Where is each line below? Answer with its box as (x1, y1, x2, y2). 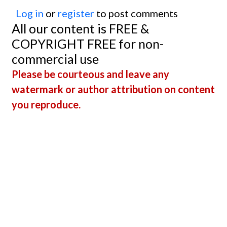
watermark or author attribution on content (12, 83, 215, 95)
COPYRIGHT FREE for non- (12, 35, 164, 51)
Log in (16, 7, 44, 19)
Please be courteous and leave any (12, 67, 169, 80)
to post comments (94, 7, 178, 19)
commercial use (12, 51, 99, 66)
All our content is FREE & (12, 20, 149, 36)
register (58, 7, 94, 19)
